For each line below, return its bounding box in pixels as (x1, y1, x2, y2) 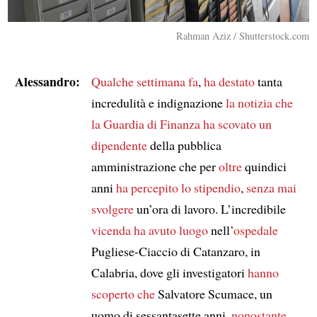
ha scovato (202, 115, 256, 132)
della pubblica (146, 136, 221, 154)
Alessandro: (14, 71, 80, 91)
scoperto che (91, 284, 155, 302)
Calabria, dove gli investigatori (91, 263, 248, 281)
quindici (241, 157, 287, 175)
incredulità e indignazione (91, 93, 226, 111)
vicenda (91, 221, 131, 238)
